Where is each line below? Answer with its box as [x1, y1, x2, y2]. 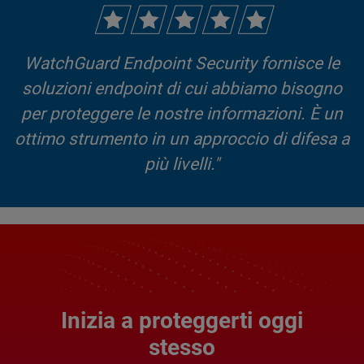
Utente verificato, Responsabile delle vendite [15, 230, 349, 250]
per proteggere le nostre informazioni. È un [20, 103, 344, 123]
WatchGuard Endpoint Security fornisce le [24, 53, 340, 73]
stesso [148, 333, 216, 361]
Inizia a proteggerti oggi [60, 306, 304, 334]
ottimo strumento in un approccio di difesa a [14, 128, 350, 149]
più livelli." [145, 154, 219, 174]
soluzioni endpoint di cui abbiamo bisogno [21, 78, 343, 98]
